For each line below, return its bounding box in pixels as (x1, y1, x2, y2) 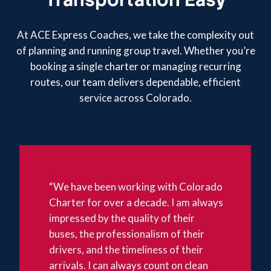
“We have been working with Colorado (49, 180, 223, 193)
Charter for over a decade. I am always (49, 195, 224, 209)
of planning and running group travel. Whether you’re (16, 44, 255, 57)
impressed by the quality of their (49, 211, 195, 224)
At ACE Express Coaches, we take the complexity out (17, 28, 254, 41)
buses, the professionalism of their (49, 227, 205, 240)
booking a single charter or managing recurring (30, 59, 241, 73)
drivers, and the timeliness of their (49, 243, 204, 256)
